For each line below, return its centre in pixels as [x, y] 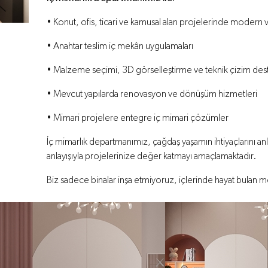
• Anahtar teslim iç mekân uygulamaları [120, 47]
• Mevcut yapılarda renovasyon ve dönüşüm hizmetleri [152, 95]
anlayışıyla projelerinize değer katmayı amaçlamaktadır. [151, 157]
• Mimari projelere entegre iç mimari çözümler [138, 118]
